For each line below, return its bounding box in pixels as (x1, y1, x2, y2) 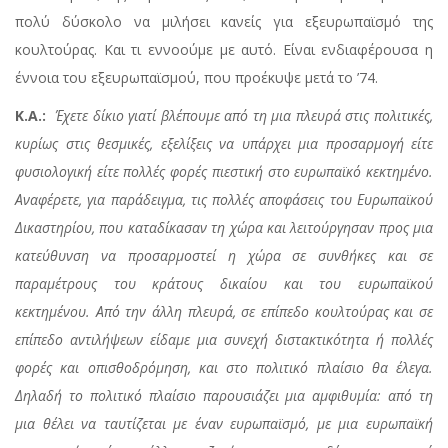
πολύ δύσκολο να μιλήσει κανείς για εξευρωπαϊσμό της (15, 12, 433, 32)
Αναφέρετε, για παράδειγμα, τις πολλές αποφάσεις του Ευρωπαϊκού (15, 190, 433, 210)
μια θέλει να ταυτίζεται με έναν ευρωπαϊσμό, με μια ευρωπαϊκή (15, 414, 433, 434)
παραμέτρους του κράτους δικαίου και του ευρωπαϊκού (15, 274, 433, 294)
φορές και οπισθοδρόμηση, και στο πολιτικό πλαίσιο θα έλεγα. (15, 358, 433, 378)
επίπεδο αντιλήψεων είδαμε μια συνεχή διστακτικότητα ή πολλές (15, 330, 433, 350)
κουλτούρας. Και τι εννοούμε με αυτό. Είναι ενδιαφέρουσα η (15, 40, 433, 60)
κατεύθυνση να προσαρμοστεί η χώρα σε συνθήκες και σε (15, 246, 433, 266)
